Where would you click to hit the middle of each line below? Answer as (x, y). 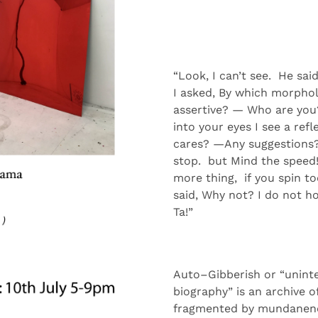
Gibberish (234, 274)
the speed (287, 161)
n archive (282, 291)
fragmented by (215, 308)
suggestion (276, 144)
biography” (205, 291)
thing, (221, 178)
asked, (199, 93)
